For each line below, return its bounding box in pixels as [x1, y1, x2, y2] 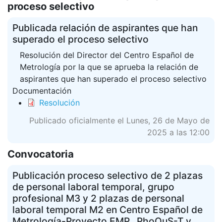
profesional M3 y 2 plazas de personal [12, 192, 184, 204]
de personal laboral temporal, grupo [12, 181, 174, 193]
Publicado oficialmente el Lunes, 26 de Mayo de [29, 115, 210, 125]
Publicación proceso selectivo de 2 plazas [12, 169, 203, 181]
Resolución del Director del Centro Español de [20, 50, 194, 60]
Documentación [12, 86, 71, 96]
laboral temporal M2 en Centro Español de [12, 204, 203, 216]
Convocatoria [7, 148, 74, 160]
